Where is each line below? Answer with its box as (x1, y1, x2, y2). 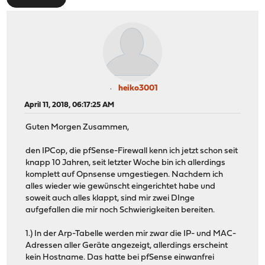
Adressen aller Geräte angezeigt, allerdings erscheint (25, 241, 228, 251)
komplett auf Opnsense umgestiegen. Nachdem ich (25, 170, 224, 180)
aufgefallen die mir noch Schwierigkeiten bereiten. (25, 206, 215, 215)
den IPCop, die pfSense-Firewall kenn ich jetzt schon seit (25, 147, 238, 156)
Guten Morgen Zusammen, (25, 123, 130, 132)
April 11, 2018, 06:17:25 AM (24, 101, 115, 109)
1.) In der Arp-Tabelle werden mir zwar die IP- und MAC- (25, 230, 237, 239)
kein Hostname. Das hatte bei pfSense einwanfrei (25, 253, 215, 263)
